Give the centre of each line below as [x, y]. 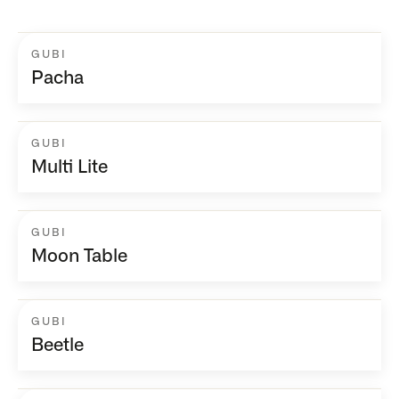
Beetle [57, 346]
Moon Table [79, 257]
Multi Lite [69, 168]
